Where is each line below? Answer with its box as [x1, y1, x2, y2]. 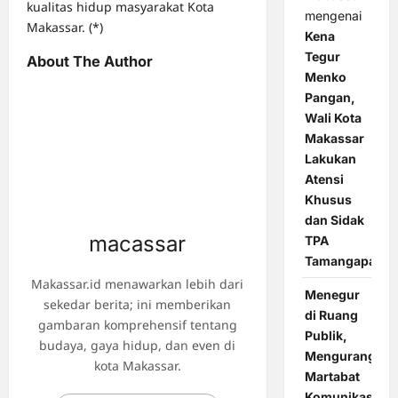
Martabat [304, 369, 360, 385]
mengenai [304, 8, 362, 24]
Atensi [304, 171, 344, 187]
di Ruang [304, 307, 358, 323]
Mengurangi [304, 348, 379, 364]
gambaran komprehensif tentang [37, 316, 237, 333]
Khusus [304, 192, 352, 208]
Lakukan [304, 151, 356, 167]
